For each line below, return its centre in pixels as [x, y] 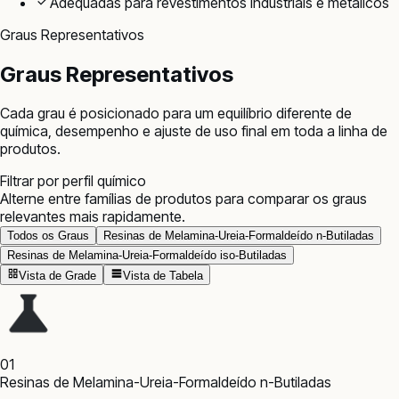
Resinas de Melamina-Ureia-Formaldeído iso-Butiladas [147, 256]
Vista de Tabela [163, 275]
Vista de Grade [58, 275]
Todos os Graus [48, 236]
